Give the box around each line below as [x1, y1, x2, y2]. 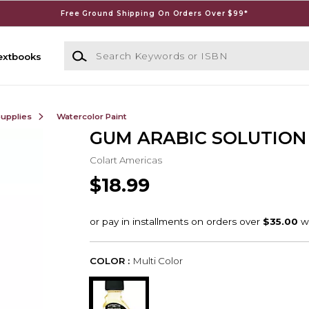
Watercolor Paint [56, 111, 127, 121]
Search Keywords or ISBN [63, 42, 187, 54]
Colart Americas [89, 154, 162, 166]
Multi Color [132, 255, 183, 267]
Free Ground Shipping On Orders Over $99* [60, 8, 248, 18]
